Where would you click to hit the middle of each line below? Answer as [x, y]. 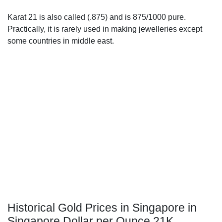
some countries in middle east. [61, 41]
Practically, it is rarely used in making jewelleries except [105, 29]
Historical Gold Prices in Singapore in [102, 208]
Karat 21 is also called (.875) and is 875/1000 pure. [97, 17]
